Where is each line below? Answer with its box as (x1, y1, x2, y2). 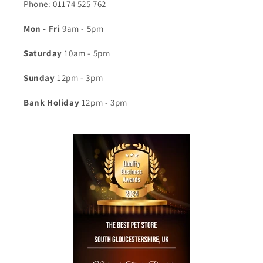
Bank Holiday (23, 97, 80, 108)
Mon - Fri (23, 23, 62, 34)
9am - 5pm (62, 23, 104, 34)
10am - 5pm (62, 48, 110, 59)
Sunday (23, 72, 55, 83)
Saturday (23, 48, 62, 59)
